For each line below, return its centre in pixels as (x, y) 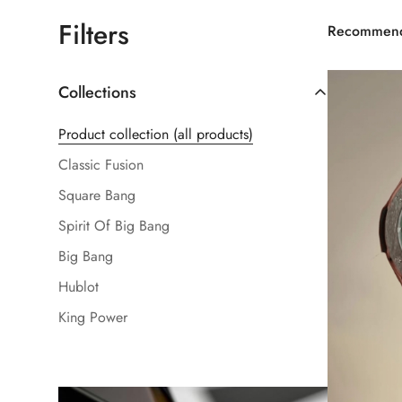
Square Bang (97, 195)
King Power (93, 317)
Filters (94, 34)
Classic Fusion (101, 164)
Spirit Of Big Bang (114, 225)
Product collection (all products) (156, 134)
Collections (97, 92)
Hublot (79, 286)
